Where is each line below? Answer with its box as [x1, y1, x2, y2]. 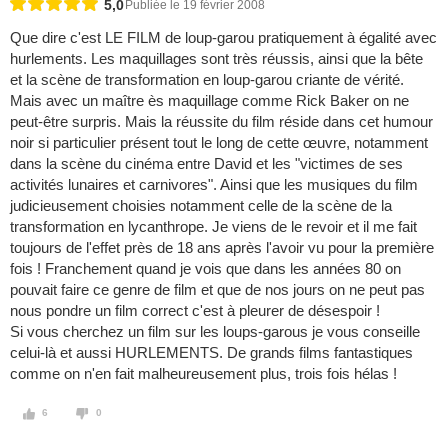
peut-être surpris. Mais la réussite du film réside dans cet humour [10, 113, 433, 131]
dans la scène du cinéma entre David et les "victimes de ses [10, 155, 403, 173]
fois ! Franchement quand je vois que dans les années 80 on [10, 260, 401, 278]
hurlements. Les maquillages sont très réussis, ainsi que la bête [10, 50, 423, 68]
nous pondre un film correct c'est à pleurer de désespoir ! [10, 302, 380, 320]
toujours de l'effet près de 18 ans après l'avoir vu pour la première [10, 239, 434, 257]
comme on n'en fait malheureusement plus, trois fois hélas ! [10, 365, 397, 383]
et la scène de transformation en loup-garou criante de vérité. [10, 71, 404, 89]
